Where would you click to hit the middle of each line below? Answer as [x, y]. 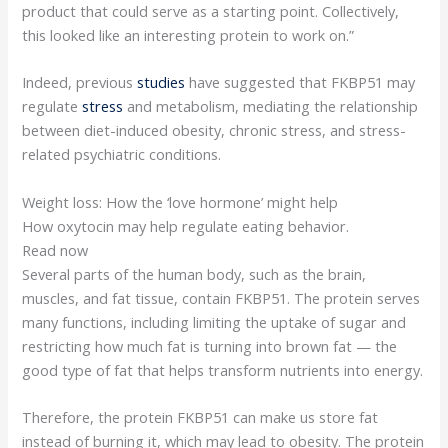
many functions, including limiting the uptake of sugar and [214, 321]
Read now [55, 249]
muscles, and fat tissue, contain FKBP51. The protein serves [221, 297]
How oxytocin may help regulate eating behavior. [186, 225]
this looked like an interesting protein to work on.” [188, 35]
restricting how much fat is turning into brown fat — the [210, 345]
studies [161, 82]
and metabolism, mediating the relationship [271, 106]
